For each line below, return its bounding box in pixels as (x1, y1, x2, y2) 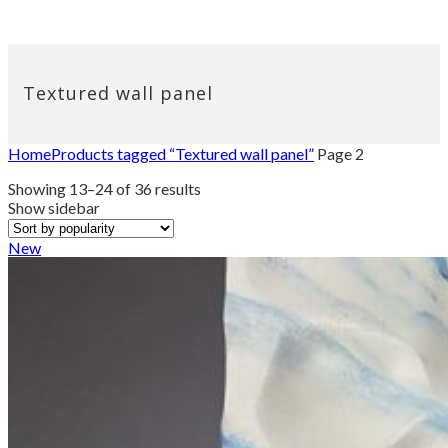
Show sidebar (8, 197, 100, 217)
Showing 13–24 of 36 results (8, 178, 201, 198)
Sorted (200, 177, 246, 197)
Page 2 (314, 143, 364, 163)
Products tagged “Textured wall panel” (51, 143, 314, 163)
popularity (200, 215, 271, 235)
